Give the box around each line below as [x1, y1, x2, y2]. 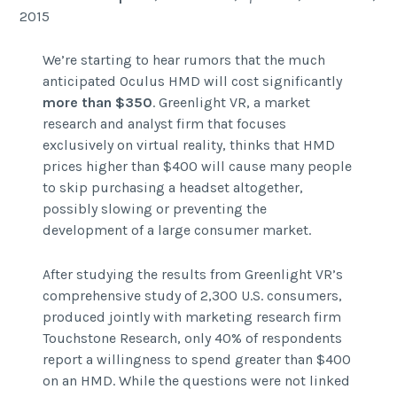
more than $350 [42, 94, 152, 112]
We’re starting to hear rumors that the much [42, 51, 325, 69]
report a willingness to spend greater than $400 [42, 351, 351, 369]
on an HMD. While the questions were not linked [42, 372, 350, 390]
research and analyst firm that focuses [42, 115, 286, 133]
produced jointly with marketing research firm [42, 308, 341, 326]
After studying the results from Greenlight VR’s [42, 266, 343, 284]
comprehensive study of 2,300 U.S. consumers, [42, 287, 342, 305]
